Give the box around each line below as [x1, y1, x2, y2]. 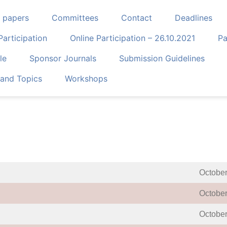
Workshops [65, 73, 108, 84]
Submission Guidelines [119, 53, 205, 63]
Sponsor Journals [29, 53, 97, 63]
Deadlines [175, 13, 213, 23]
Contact [121, 13, 153, 23]
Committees [52, 13, 99, 23]
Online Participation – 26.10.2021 [70, 33, 196, 43]
